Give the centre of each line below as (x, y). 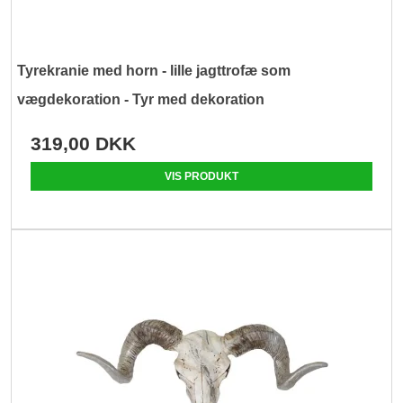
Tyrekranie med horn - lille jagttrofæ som (154, 71)
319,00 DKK (84, 144)
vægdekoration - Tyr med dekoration (141, 100)
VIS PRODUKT (201, 177)
